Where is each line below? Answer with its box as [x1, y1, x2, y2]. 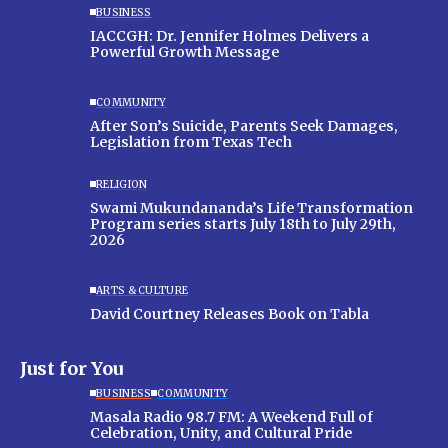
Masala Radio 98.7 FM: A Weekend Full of [90, 407, 373, 426]
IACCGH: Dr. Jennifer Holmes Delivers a [90, 26, 369, 45]
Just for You [20, 357, 123, 381]
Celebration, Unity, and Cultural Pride [90, 423, 352, 442]
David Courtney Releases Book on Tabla [90, 304, 369, 323]
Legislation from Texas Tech [90, 132, 292, 151]
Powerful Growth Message [90, 42, 279, 61]
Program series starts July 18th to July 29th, [90, 214, 396, 233]
